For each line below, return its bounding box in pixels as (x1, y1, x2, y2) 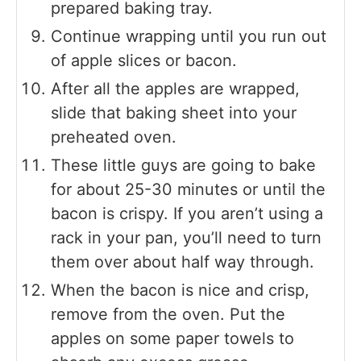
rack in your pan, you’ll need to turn (51, 227, 322, 247)
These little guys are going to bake (51, 155, 316, 175)
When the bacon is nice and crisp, (51, 280, 309, 300)
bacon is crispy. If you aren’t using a (51, 203, 323, 223)
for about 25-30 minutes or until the (51, 179, 326, 199)
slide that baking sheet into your (51, 102, 297, 122)
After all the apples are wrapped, (51, 78, 300, 98)
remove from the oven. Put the (51, 304, 285, 324)
